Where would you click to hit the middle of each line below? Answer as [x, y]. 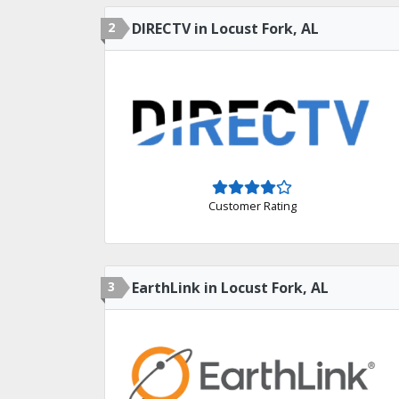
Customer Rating [252, 205]
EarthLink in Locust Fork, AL [230, 288]
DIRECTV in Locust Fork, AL [225, 28]
